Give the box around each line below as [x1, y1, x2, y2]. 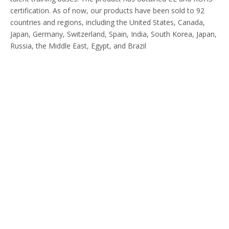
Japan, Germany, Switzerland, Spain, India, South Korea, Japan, [10, 29, 217, 39]
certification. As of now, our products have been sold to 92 [10, 6, 204, 15]
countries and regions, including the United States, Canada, [10, 17, 205, 27]
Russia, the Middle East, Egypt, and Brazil [10, 41, 146, 51]
